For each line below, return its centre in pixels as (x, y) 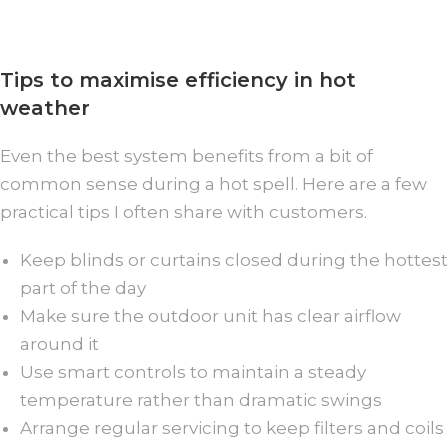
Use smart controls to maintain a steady (193, 371)
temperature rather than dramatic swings (201, 399)
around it (59, 343)
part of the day (83, 287)
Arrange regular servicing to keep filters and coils (232, 427)
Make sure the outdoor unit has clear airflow (210, 315)
